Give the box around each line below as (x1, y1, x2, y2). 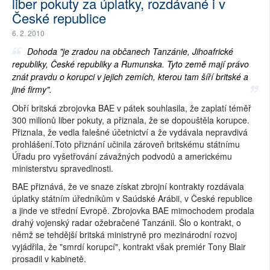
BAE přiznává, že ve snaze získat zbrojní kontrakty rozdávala (12, 180, 244, 193)
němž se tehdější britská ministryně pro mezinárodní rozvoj (12, 228, 237, 241)
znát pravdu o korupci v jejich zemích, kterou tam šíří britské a (12, 71, 248, 83)
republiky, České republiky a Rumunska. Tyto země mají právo (12, 58, 249, 71)
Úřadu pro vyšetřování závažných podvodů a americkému (12, 150, 232, 163)
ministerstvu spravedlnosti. (12, 162, 113, 175)
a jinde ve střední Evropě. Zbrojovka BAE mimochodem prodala (12, 204, 254, 217)
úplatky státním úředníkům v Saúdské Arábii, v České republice (12, 192, 253, 205)
